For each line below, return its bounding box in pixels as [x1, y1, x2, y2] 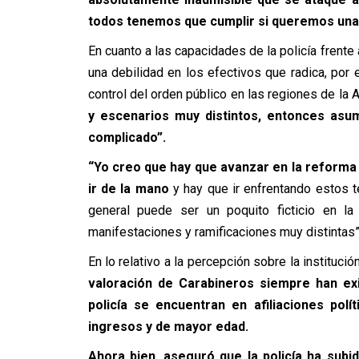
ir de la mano [87, 181, 169, 196]
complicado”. [87, 130, 169, 145]
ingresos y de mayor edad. [87, 319, 248, 334]
